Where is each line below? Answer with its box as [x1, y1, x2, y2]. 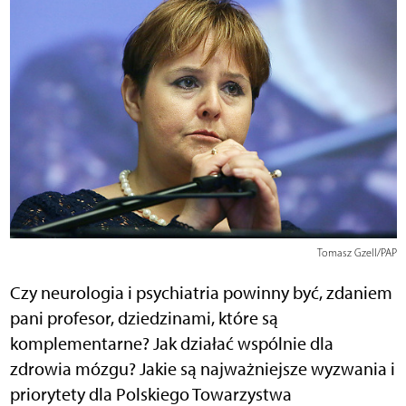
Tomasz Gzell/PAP [316, 246, 397, 260]
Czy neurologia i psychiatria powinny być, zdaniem [9, 282, 392, 304]
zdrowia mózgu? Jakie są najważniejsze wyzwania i [9, 358, 395, 381]
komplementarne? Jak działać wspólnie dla [9, 333, 333, 355]
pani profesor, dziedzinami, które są [9, 307, 278, 330]
